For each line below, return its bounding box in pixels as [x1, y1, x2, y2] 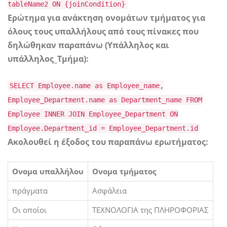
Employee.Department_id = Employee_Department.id [8, 124, 198, 133]
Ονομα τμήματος [92, 166, 156, 177]
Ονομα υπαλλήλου [12, 166, 84, 177]
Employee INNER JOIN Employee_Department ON [8, 110, 178, 119]
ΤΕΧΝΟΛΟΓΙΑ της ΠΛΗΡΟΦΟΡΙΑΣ [92, 205, 209, 215]
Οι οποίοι [12, 205, 47, 215]
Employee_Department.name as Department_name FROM [8, 96, 202, 104]
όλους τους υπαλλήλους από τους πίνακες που [8, 26, 199, 37]
